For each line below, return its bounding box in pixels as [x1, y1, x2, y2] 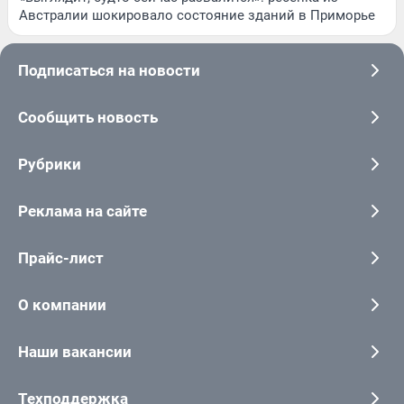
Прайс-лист [18, 248, 104, 267]
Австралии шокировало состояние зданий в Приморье [19, 6, 375, 23]
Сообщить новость [18, 107, 158, 126]
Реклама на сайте [18, 201, 147, 220]
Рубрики [18, 154, 81, 173]
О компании [18, 295, 106, 314]
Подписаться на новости [18, 60, 200, 79]
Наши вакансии [18, 342, 132, 361]
